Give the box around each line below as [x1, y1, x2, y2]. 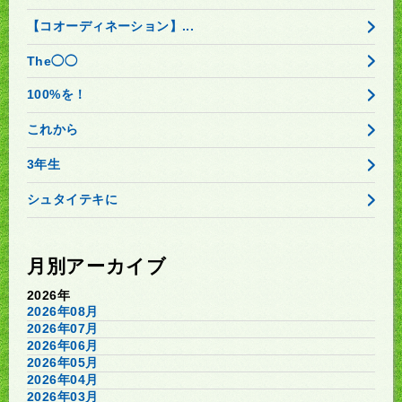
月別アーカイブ [27, 256, 167, 277]
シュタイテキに [27, 192, 118, 207]
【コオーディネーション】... [27, 19, 195, 34]
